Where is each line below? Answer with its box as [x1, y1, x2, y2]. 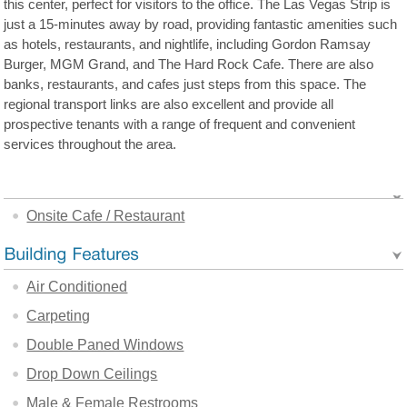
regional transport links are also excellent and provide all [4, 97, 334, 113]
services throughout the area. [4, 137, 177, 153]
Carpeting [26, 307, 91, 324]
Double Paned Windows [26, 336, 184, 353]
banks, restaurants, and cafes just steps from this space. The [4, 77, 367, 93]
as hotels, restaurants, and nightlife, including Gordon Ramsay [4, 37, 372, 53]
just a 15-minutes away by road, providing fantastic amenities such [4, 17, 398, 33]
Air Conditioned [26, 278, 128, 295]
